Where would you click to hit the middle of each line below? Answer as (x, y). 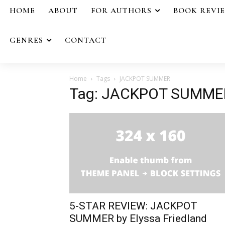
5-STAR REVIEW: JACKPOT (133, 206)
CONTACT (86, 40)
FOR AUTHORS (121, 11)
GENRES (26, 40)
